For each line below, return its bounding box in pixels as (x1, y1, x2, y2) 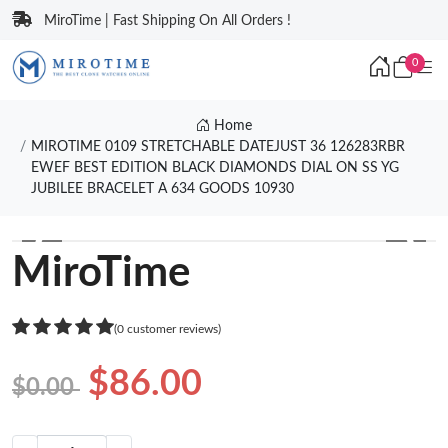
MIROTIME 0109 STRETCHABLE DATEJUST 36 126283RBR (30, 140, 405, 154)
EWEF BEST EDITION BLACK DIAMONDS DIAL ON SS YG (30, 161, 399, 175)
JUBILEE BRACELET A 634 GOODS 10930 (30, 182, 294, 196)
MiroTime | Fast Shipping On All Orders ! (44, 14, 291, 28)
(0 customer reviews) (114, 322, 221, 335)
